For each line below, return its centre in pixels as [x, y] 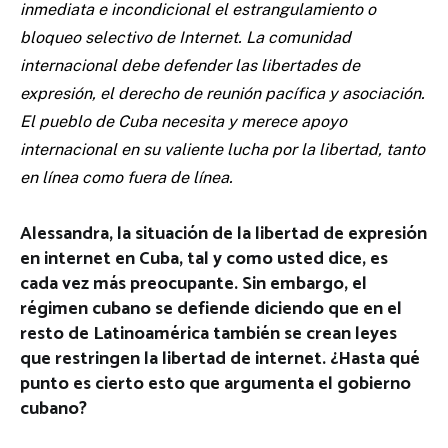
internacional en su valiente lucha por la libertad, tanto [222, 150]
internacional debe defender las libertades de [190, 66]
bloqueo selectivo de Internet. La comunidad [185, 38]
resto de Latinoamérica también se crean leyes [208, 334]
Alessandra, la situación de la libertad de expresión [223, 234]
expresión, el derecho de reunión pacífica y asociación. [222, 94]
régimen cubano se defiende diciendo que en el [211, 309]
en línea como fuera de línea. [126, 178]
